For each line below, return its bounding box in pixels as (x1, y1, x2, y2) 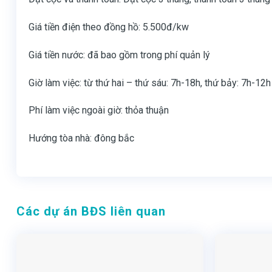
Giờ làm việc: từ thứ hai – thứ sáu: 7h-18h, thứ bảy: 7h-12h (29, 76, 271, 89)
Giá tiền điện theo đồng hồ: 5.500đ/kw (29, 21, 189, 33)
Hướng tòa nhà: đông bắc (29, 132, 134, 144)
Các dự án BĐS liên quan (16, 203, 166, 219)
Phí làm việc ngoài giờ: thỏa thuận (29, 104, 169, 117)
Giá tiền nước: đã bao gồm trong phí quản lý (29, 49, 210, 61)
